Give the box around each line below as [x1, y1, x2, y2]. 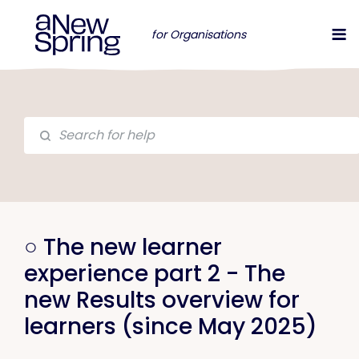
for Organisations [151, 26, 246, 42]
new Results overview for [24, 284, 300, 316]
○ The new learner [24, 232, 222, 263]
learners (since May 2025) [24, 311, 317, 342]
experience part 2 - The [24, 258, 285, 289]
